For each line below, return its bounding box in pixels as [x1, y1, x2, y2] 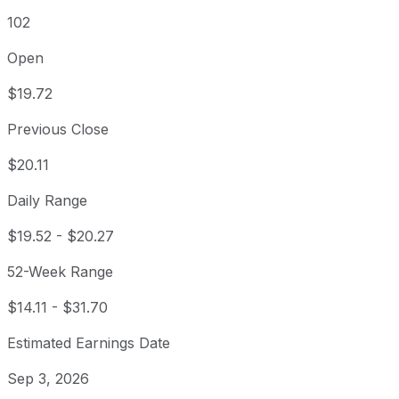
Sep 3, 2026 [7, 370, 89, 388]
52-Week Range [7, 263, 113, 281]
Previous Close [7, 120, 109, 139]
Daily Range [7, 191, 87, 210]
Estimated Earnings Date [7, 334, 170, 353]
